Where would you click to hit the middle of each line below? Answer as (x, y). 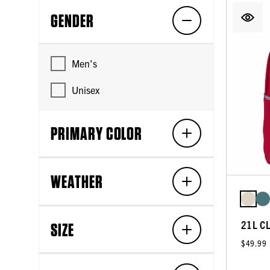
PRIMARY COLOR (97, 133)
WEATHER (77, 182)
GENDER (72, 20)
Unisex (86, 89)
